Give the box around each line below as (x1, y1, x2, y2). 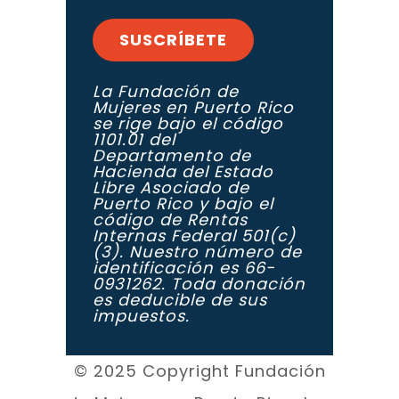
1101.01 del (93, 128, 175, 151)
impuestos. (93, 305, 190, 328)
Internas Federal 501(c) (93, 224, 296, 248)
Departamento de (93, 144, 251, 167)
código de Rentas (93, 208, 248, 232)
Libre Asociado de (93, 176, 249, 199)
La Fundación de (93, 80, 239, 103)
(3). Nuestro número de (93, 240, 302, 264)
